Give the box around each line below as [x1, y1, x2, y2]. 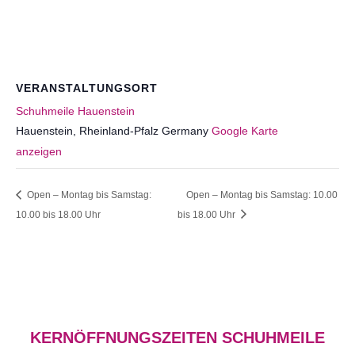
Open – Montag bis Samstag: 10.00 [186, 189, 338, 200]
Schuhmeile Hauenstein [16, 105, 135, 117]
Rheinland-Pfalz [79, 124, 158, 137]
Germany [162, 124, 208, 137]
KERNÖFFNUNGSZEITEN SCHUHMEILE [30, 329, 325, 346]
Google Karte [212, 124, 278, 137]
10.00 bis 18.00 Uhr [16, 208, 101, 220]
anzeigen [16, 145, 62, 158]
